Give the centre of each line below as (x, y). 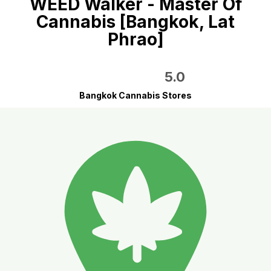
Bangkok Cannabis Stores (135, 95)
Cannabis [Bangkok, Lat (135, 21)
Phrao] (135, 39)
